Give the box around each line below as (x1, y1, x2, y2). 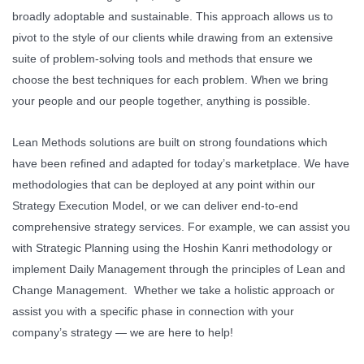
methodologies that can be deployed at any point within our (12, 177, 315, 191)
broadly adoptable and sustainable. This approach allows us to (12, 9, 333, 23)
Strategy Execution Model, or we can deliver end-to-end (12, 198, 298, 212)
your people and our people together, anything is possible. (12, 93, 310, 107)
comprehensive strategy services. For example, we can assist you (12, 219, 350, 233)
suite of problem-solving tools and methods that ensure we (12, 51, 313, 65)
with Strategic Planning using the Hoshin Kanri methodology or (12, 240, 332, 254)
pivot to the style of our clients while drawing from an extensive (12, 30, 333, 44)
